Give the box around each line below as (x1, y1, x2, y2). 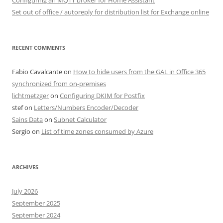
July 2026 (12, 186, 38, 196)
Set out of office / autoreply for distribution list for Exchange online (12, 7, 209, 16)
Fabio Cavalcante (12, 67, 62, 76)
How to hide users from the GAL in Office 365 (73, 67, 206, 76)
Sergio (12, 126, 30, 136)
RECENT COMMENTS (12, 43, 65, 51)
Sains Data (12, 114, 43, 124)
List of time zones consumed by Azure (41, 126, 153, 136)
